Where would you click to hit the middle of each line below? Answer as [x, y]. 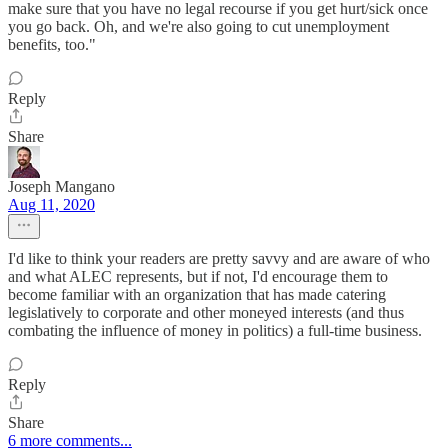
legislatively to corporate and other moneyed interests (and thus [206, 313]
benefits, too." [52, 45]
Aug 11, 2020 [51, 205]
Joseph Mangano [61, 187]
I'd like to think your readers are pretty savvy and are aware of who [219, 259]
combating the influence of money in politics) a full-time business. [215, 331]
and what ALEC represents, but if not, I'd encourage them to [198, 277]
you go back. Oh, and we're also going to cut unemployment [198, 27]
